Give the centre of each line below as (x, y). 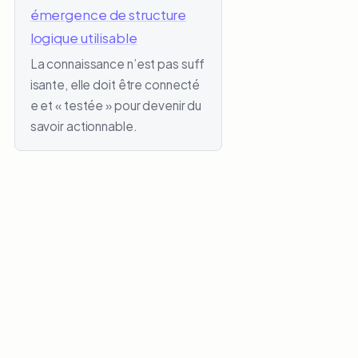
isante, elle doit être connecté (115, 84)
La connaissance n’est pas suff (117, 63)
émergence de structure (108, 15)
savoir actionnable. (84, 125)
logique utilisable (84, 38)
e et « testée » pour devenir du (116, 105)
